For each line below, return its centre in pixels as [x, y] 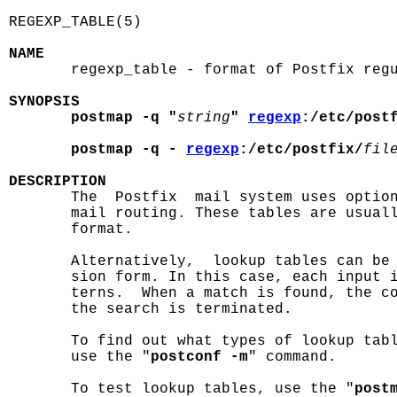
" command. [292, 357]
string [204, 118]
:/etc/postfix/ [301, 150]
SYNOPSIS [44, 102]
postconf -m [199, 357]
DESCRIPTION [58, 182]
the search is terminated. [151, 309]
